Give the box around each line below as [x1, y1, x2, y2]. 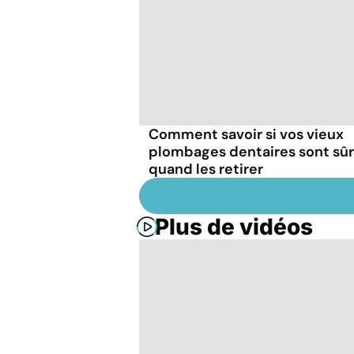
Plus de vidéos [155, 213, 313, 240]
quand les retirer [149, 159, 263, 179]
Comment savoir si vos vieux [149, 124, 344, 144]
